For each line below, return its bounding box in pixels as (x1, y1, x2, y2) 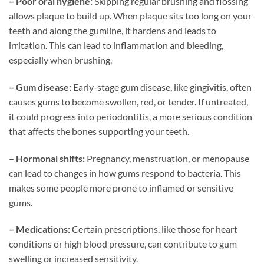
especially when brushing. (9, 54, 112, 66)
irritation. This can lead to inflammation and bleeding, (9, 39, 223, 51)
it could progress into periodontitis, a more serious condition (9, 110, 252, 122)
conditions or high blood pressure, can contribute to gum (9, 238, 237, 250)
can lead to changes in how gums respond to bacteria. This (9, 167, 241, 179)
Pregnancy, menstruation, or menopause (85, 152, 249, 164)
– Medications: (9, 223, 70, 235)
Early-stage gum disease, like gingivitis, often (71, 81, 252, 93)
